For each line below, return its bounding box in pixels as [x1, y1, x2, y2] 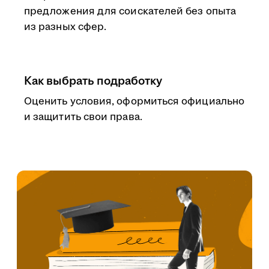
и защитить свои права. [24, 110, 142, 124]
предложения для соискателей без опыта [24, 4, 236, 19]
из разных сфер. [24, 20, 107, 34]
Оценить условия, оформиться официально [24, 94, 245, 109]
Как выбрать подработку [24, 73, 162, 89]
